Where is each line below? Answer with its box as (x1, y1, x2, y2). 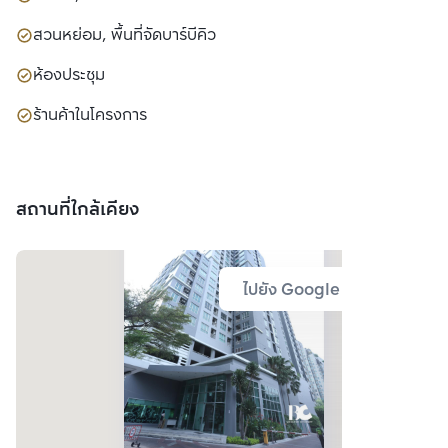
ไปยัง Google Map (243, 276, 379, 304)
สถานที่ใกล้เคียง (16, 194, 140, 225)
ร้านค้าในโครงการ (33, 101, 147, 129)
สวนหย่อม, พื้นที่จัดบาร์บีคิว (33, 21, 216, 49)
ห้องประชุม (33, 61, 105, 89)
